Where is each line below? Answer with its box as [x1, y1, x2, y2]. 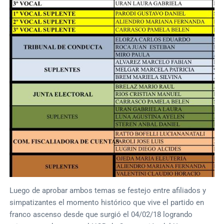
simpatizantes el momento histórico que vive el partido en [9, 198, 204, 207]
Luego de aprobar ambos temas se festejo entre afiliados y [9, 186, 206, 195]
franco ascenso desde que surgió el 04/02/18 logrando [9, 210, 193, 219]
